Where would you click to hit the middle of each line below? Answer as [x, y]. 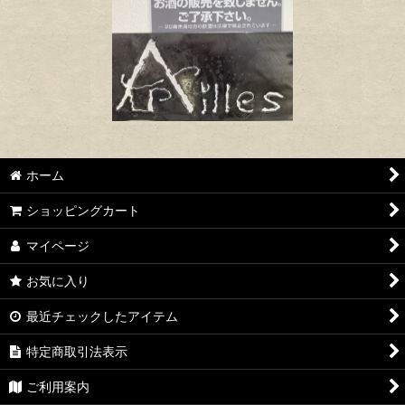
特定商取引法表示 [77, 352]
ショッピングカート [84, 211]
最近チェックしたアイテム [103, 316]
